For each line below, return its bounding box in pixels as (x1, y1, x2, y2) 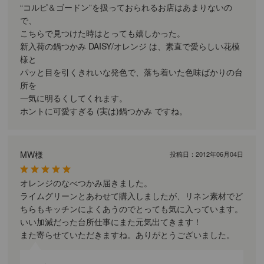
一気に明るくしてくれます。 (20, 91, 128, 104)
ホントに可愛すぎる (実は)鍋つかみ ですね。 (20, 104, 188, 117)
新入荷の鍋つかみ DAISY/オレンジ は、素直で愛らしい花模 (20, 39, 240, 52)
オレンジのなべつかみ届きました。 (20, 176, 153, 189)
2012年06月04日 (196, 148, 244, 159)
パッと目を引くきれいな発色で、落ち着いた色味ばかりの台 (20, 65, 243, 78)
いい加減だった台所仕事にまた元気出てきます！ (20, 215, 202, 227)
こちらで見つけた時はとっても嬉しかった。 (20, 27, 186, 39)
